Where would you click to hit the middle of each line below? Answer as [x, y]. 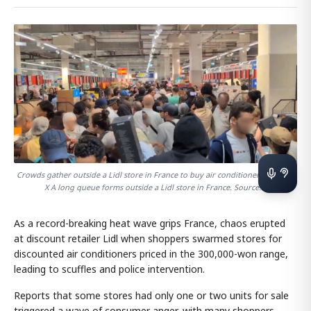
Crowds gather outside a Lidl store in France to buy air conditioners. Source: [155, 175]
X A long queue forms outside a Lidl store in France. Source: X [155, 187]
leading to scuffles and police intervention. [109, 269]
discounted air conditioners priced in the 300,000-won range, [151, 254]
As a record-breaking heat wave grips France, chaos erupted [150, 224]
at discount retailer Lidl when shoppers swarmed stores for [148, 239]
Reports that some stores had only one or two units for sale [151, 296]
